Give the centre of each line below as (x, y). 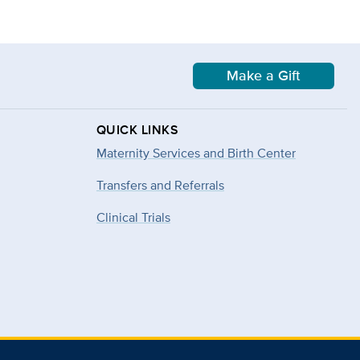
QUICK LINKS (138, 129)
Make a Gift (264, 75)
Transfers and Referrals (160, 185)
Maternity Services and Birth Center (196, 153)
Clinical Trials (133, 217)
